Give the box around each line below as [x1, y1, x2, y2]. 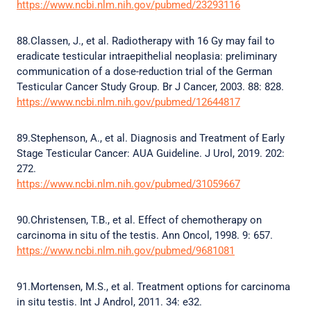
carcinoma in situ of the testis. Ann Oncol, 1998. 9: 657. [17, 229, 276, 242]
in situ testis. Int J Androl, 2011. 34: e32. [17, 296, 205, 308]
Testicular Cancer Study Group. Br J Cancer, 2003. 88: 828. [17, 81, 287, 93]
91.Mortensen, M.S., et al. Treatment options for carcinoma [17, 280, 290, 293]
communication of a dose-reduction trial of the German [17, 65, 272, 78]
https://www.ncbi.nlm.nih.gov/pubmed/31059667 [17, 178, 240, 190]
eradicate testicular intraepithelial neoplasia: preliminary [17, 50, 277, 62]
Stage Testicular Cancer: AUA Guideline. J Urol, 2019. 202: [17, 147, 285, 160]
